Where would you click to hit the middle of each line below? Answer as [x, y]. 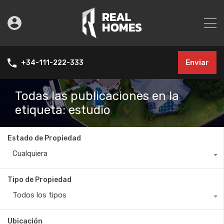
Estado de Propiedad [44, 138]
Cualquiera [30, 153]
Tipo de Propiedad [39, 180]
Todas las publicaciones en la [97, 96]
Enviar [197, 62]
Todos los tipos [39, 195]
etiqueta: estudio [63, 110]
